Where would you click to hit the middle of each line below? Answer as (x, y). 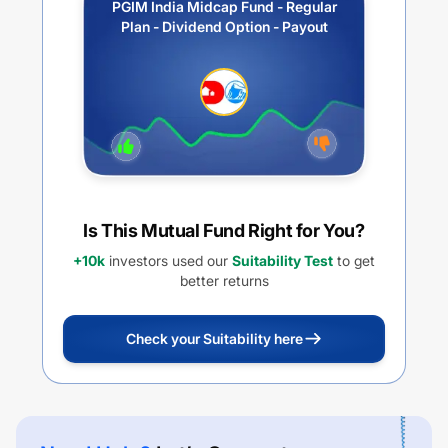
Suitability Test (282, 260)
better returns (224, 280)
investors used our (166, 260)
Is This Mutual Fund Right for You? (224, 230)
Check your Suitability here (214, 338)
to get (354, 260)
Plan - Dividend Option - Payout (224, 26)
